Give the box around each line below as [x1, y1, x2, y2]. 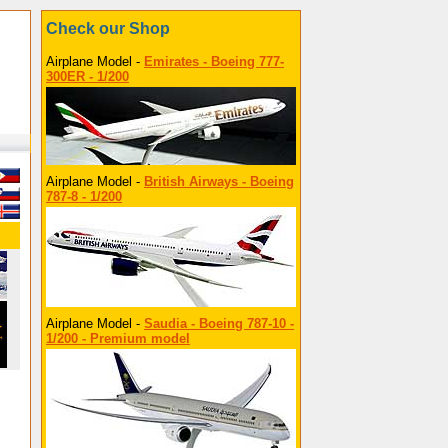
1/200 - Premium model [46, 331, 190, 346]
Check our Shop [46, 20, 170, 37]
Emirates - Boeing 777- [144, 54, 284, 69]
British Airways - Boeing [144, 174, 294, 189]
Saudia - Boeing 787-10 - [144, 316, 294, 331]
